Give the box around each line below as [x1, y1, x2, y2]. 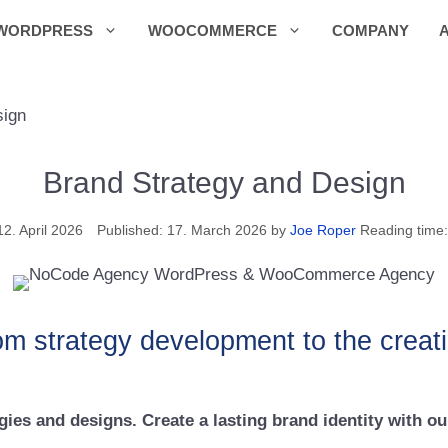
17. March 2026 [167, 221, 268, 238]
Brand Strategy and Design [42, 165, 406, 199]
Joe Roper [290, 221, 357, 238]
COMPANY [331, 22, 409, 39]
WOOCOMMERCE [147, 22, 277, 39]
